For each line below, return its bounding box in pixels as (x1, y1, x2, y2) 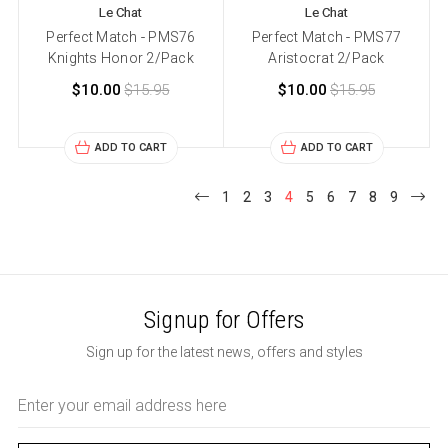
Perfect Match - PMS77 (251, 29, 402, 46)
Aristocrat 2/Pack (268, 50, 385, 67)
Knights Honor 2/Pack (47, 50, 194, 67)
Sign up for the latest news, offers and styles (85, 344, 363, 361)
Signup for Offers (143, 306, 305, 335)
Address (17, 405, 68, 421)
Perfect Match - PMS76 (46, 29, 196, 46)
